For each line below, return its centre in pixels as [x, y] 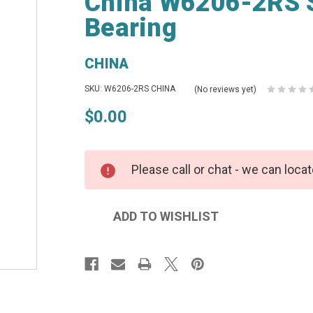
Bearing [131, 28]
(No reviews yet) [226, 89]
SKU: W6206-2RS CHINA [130, 89]
